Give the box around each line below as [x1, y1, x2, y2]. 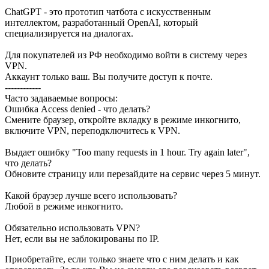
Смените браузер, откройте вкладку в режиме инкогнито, [5, 115, 241, 125]
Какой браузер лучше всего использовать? [5, 190, 177, 201]
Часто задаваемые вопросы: [5, 93, 118, 104]
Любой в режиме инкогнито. [5, 201, 123, 212]
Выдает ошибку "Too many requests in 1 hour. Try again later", [5, 147, 250, 158]
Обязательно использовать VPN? [5, 223, 140, 234]
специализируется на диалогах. [5, 28, 133, 39]
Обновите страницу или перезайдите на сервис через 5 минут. [5, 169, 261, 180]
